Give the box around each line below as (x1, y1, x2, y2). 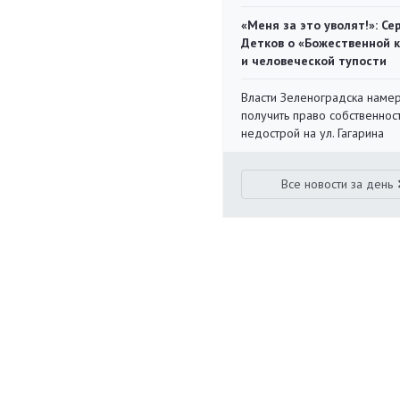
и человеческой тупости (241, 53, 387, 69)
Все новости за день (281, 176, 394, 192)
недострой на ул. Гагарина (241, 125, 384, 141)
